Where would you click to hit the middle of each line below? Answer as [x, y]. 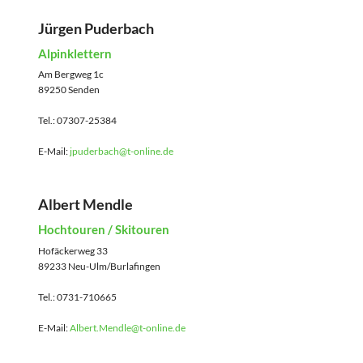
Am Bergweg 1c [71, 75]
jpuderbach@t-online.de [122, 152]
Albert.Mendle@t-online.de [128, 327]
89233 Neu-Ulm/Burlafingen [99, 266]
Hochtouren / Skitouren [104, 230]
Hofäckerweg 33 [73, 250]
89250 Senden [69, 90]
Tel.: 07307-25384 [77, 121]
